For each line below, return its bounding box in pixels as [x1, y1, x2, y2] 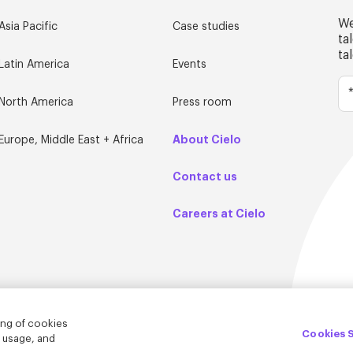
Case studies [173, 21, 240, 33]
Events [173, 59, 206, 71]
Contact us [173, 171, 237, 183]
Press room [173, 97, 232, 109]
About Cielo [173, 134, 241, 146]
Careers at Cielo [173, 208, 266, 220]
